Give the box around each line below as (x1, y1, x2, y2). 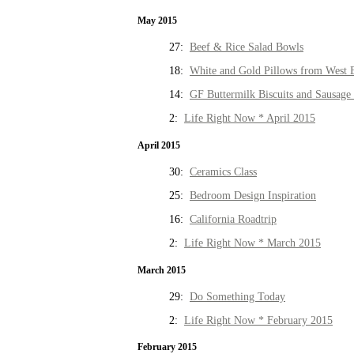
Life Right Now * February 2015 (184, 314, 333, 326)
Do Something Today (190, 290, 285, 303)
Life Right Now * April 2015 (184, 112, 315, 125)
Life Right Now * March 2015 (184, 237, 321, 250)
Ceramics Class (190, 166, 257, 179)
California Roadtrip (190, 213, 277, 226)
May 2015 (137, 15, 177, 26)
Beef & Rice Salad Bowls (190, 41, 303, 54)
